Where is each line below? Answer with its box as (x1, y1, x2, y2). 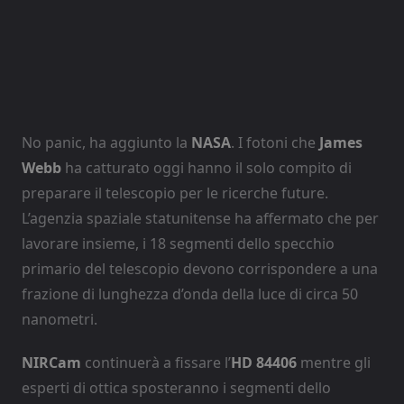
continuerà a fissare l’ (81, 352, 231, 372)
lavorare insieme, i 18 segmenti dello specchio (22, 233, 335, 253)
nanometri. (22, 308, 97, 329)
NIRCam (22, 352, 81, 372)
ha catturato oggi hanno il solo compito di (61, 157, 352, 178)
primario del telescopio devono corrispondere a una (22, 258, 378, 279)
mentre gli (297, 352, 371, 372)
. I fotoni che (231, 132, 319, 152)
